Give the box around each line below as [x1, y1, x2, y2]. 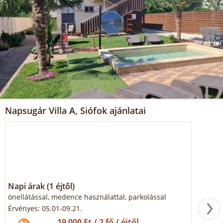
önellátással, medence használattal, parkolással [8, 192, 166, 202]
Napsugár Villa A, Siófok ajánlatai [5, 105, 146, 117]
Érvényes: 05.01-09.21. [8, 204, 82, 214]
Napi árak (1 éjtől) [8, 181, 75, 192]
